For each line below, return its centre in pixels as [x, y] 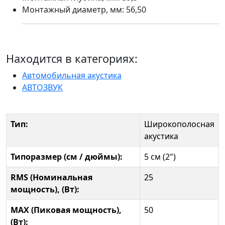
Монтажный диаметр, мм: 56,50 [84, 10]
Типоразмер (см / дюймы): [67, 157]
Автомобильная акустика [72, 76]
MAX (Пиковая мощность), [66, 210]
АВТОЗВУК [42, 88]
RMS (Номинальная [51, 178]
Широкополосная [179, 124]
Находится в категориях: [72, 59]
